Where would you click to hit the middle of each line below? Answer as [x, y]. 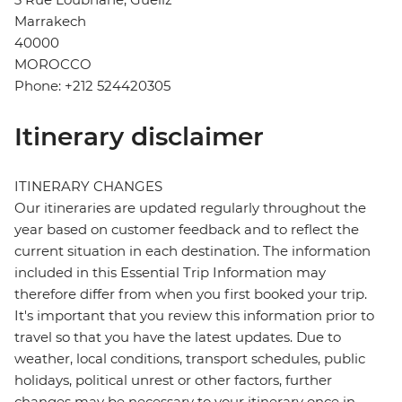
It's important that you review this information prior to [194, 316]
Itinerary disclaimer [139, 137]
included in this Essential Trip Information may [170, 273]
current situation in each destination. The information [192, 251]
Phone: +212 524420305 [92, 86]
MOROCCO [53, 65]
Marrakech [50, 22]
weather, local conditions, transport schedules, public [190, 359]
